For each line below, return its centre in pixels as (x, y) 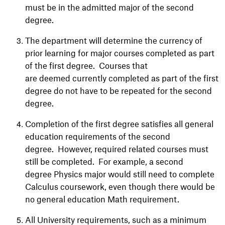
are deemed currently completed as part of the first (122, 78)
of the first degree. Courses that (86, 65)
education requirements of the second (98, 136)
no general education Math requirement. (102, 199)
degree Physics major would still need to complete (120, 174)
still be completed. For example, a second (104, 161)
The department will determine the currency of (114, 40)
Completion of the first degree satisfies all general (119, 124)
